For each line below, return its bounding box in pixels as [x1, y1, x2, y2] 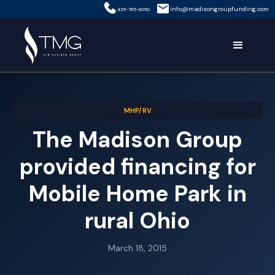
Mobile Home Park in [28, 179, 247, 208]
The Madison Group [33, 125, 242, 154]
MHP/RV [123, 106, 152, 115]
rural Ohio [85, 206, 190, 235]
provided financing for [19, 152, 256, 181]
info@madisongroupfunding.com [170, 5, 269, 13]
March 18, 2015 [108, 242, 167, 254]
